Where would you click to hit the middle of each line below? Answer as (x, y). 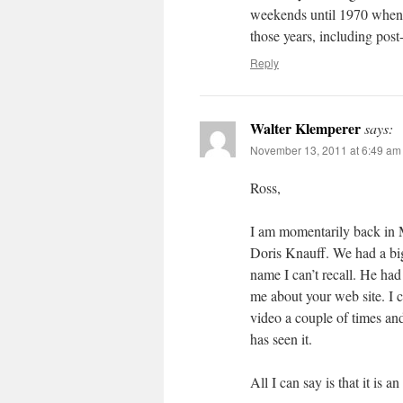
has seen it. (281, 339)
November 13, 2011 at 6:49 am (326, 150)
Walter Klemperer (305, 128)
